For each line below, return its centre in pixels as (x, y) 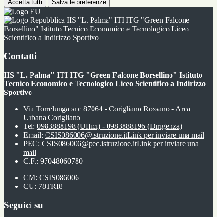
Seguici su (23, 205)
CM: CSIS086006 (51, 178)
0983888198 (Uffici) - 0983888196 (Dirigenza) (109, 126)
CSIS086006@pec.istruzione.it (89, 144)
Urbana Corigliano (52, 117)
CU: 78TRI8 (43, 186)
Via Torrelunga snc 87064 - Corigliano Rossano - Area (107, 109)
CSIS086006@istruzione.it (86, 135)
